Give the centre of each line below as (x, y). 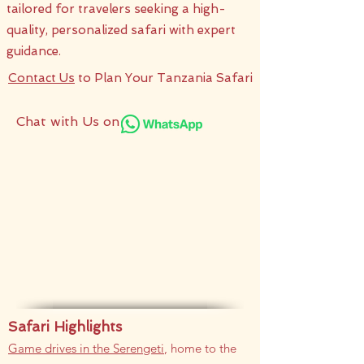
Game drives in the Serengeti (86, 348)
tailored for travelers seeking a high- (116, 9)
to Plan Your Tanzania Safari (164, 78)
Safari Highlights (65, 327)
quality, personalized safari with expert (121, 30)
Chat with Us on (68, 121)
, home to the (200, 348)
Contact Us (41, 78)
